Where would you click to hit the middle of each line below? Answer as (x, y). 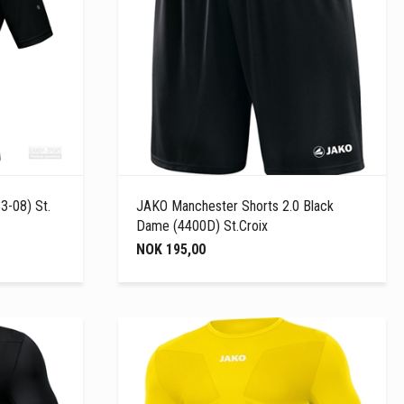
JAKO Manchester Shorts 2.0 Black (235, 206)
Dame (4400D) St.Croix (202, 225)
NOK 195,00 (171, 249)
